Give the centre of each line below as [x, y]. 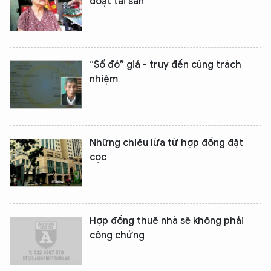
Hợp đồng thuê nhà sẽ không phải [167, 221]
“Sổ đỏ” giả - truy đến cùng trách [165, 65]
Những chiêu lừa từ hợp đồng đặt [166, 143]
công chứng [117, 235]
